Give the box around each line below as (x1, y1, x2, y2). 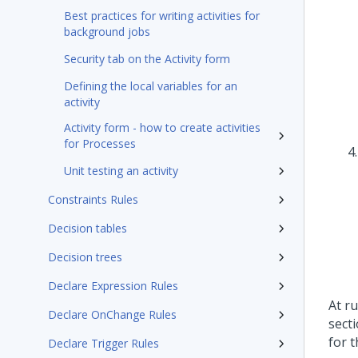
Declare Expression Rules (48, 278, 178, 293)
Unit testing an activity (64, 163, 178, 178)
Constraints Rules (48, 192, 138, 207)
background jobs (64, 24, 150, 39)
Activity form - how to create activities (64, 120, 261, 135)
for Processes (64, 136, 136, 151)
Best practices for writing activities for (64, 8, 260, 23)
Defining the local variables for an (64, 78, 237, 93)
